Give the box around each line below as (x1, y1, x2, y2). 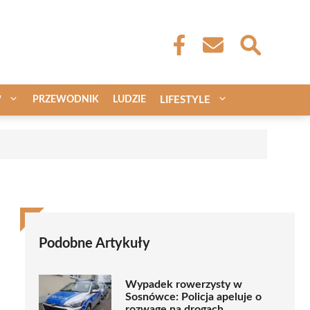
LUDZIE (113, 94, 146, 104)
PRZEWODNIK (33, 94, 99, 104)
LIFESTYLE (160, 94, 210, 105)
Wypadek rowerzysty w (125, 279, 242, 291)
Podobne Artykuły (39, 236, 150, 250)
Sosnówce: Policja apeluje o (125, 291, 262, 303)
